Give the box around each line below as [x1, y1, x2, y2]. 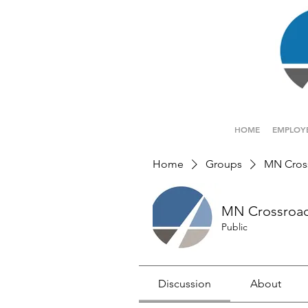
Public [221, 220, 247, 233]
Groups [206, 157, 242, 170]
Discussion [158, 277, 212, 290]
